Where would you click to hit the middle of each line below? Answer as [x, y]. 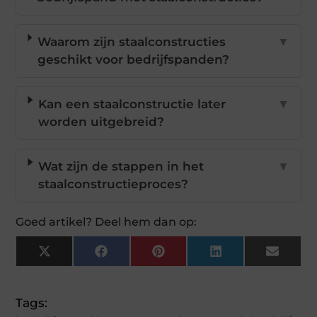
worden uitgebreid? [102, 122]
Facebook [137, 257]
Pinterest [192, 257]
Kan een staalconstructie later [132, 104]
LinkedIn [249, 257]
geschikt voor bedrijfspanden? [134, 60]
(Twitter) [76, 269]
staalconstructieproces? [114, 184]
